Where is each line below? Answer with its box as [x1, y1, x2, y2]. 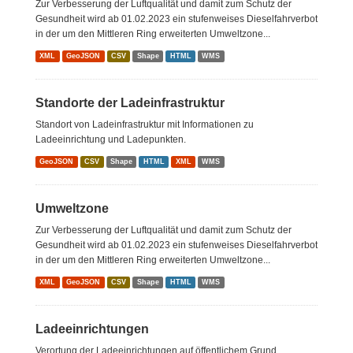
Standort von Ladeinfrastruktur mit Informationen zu [35, 119, 254, 130]
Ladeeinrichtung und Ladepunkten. [35, 134, 186, 145]
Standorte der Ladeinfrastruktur [35, 96, 225, 110]
